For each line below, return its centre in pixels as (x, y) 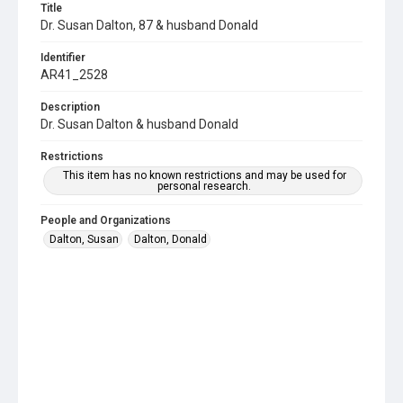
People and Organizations (106, 220)
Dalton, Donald (170, 239)
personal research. (204, 186)
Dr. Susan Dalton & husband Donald (139, 124)
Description (70, 107)
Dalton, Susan (84, 239)
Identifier (63, 58)
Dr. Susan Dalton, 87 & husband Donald (149, 25)
